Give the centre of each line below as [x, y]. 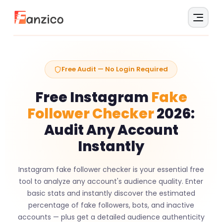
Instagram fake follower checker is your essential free [111, 169]
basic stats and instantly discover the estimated [111, 193]
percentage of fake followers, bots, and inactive [111, 205]
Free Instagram [93, 97]
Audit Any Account [111, 130]
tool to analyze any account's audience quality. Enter [111, 181]
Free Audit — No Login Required [115, 69]
